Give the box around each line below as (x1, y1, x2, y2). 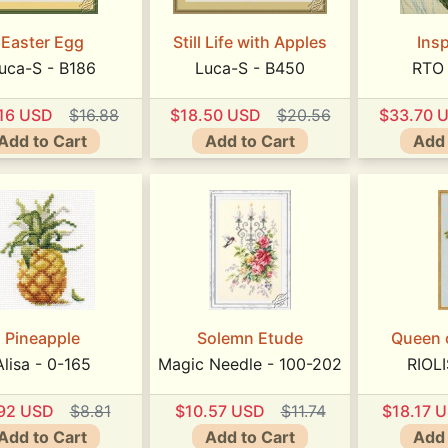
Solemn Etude (197, 328, 303, 349)
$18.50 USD (169, 104, 261, 125)
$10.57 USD (174, 400, 265, 421)
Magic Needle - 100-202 (158, 354, 342, 375)
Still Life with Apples (173, 32, 327, 53)
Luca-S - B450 (195, 58, 305, 79)
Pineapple (4, 328, 80, 349)
